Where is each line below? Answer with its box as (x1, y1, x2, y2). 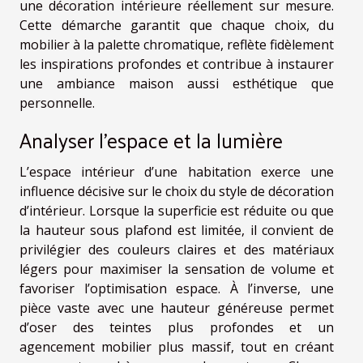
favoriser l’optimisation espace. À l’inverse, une (19, 280, 334, 298)
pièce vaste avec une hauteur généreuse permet (19, 299, 334, 318)
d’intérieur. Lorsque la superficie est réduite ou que (19, 202, 334, 220)
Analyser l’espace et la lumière (19, 122, 283, 159)
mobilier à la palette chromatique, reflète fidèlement (19, 36, 334, 54)
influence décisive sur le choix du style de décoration (19, 182, 334, 201)
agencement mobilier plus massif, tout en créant (19, 338, 334, 357)
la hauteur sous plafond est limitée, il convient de (19, 221, 334, 240)
